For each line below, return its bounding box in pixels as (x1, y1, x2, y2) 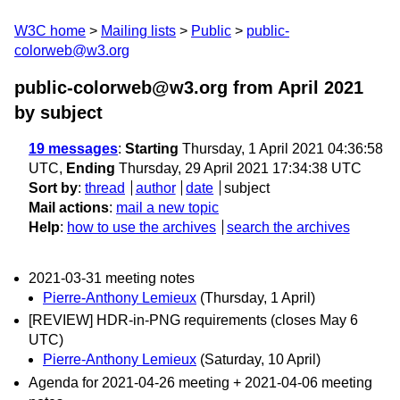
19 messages (29, 141, 118, 156)
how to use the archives (67, 220, 216, 235)
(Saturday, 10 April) (200, 352, 321, 368)
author (135, 180, 176, 196)
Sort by (29, 180, 78, 196)
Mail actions (29, 200, 109, 215)
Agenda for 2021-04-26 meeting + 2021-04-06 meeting (29, 374, 372, 390)
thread (85, 180, 125, 196)
